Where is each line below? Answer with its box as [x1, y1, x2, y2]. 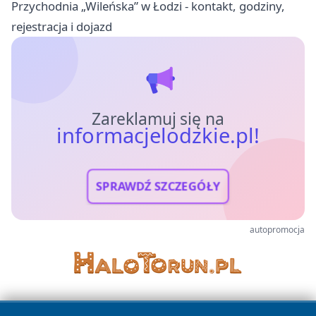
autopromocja [250, 223, 305, 236]
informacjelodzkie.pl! [56, 121, 260, 150]
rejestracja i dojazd [11, 18, 112, 35]
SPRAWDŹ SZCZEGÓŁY [95, 178, 221, 195]
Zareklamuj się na [91, 107, 225, 130]
